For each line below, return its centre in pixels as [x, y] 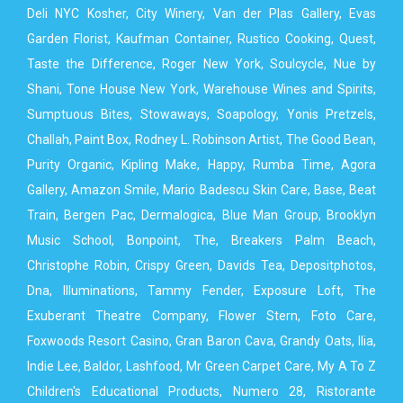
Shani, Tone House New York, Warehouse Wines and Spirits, [201, 89]
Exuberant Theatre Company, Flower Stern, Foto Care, [201, 316]
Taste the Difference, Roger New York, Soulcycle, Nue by [201, 64]
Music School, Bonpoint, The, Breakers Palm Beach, [201, 240]
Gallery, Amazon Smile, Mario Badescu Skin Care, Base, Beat [201, 190]
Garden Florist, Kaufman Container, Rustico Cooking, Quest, [201, 39]
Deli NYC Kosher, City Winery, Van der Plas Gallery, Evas [201, 13]
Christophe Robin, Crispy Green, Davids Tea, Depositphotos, [201, 265]
